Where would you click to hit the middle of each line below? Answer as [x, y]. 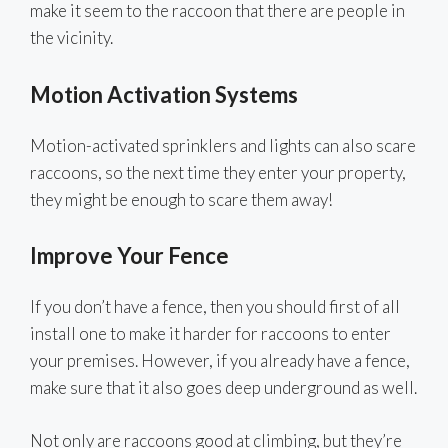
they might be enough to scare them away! [181, 199]
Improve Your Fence [129, 256]
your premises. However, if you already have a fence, [220, 361]
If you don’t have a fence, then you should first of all [215, 307]
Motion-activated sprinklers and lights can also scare [223, 145]
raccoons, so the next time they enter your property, [218, 172]
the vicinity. [71, 38]
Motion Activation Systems [164, 94]
